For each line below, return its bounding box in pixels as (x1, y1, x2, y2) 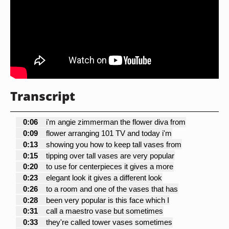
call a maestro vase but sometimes (45, 207, 163, 216)
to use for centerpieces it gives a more (45, 162, 173, 171)
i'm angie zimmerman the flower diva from (45, 118, 186, 127)
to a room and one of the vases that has (45, 184, 178, 193)
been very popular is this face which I (45, 195, 169, 204)
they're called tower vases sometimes (45, 218, 172, 227)
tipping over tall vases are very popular (45, 151, 174, 160)
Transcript (10, 87, 75, 104)
